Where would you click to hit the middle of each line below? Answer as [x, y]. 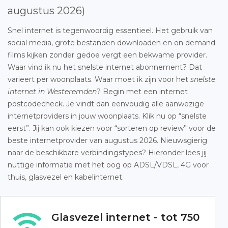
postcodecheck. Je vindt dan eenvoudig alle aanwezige [106, 104]
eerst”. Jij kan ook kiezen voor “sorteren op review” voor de [112, 128]
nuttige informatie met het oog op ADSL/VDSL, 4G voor [108, 165]
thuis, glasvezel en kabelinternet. [66, 177]
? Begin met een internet [142, 92]
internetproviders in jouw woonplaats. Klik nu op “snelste [107, 116]
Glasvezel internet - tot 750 [125, 217]
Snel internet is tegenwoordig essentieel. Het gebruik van [110, 31]
